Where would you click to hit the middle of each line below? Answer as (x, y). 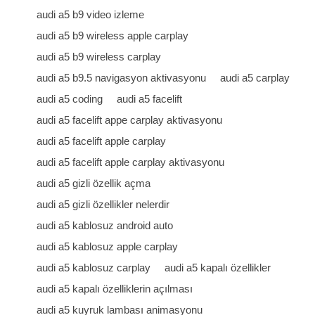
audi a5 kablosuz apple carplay (108, 246)
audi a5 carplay (255, 78)
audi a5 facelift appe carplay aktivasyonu (130, 120)
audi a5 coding (70, 99)
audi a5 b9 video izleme (91, 14)
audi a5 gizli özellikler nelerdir (103, 204)
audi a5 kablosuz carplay (94, 268)
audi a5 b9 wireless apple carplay (113, 36)
